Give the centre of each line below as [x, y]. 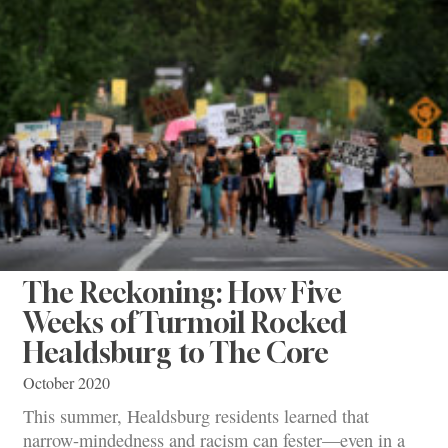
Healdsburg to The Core [176, 352]
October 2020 [66, 382]
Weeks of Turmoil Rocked [185, 322]
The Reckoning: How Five [182, 292]
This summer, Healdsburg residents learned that [196, 415]
